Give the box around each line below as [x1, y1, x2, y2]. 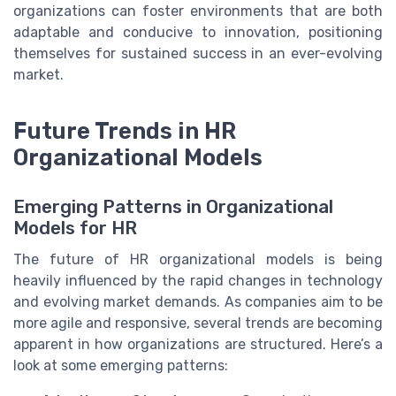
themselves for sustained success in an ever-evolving [13, 44, 383, 62]
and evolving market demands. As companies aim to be [13, 293, 383, 310]
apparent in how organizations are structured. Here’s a [13, 335, 383, 353]
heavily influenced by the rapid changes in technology [13, 271, 383, 289]
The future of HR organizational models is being [13, 250, 383, 268]
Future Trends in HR [13, 117, 236, 144]
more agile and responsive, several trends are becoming [13, 314, 383, 331]
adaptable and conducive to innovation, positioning [13, 23, 383, 41]
